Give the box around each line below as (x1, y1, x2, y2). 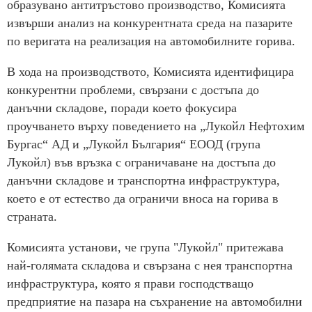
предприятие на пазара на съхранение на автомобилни (7, 295, 302, 309)
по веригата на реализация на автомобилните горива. (7, 34, 295, 49)
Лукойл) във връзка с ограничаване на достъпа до (7, 155, 276, 170)
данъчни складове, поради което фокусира (7, 101, 237, 116)
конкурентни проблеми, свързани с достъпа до (7, 83, 259, 97)
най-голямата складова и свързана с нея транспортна (7, 258, 292, 273)
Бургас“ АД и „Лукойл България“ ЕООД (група (7, 137, 260, 152)
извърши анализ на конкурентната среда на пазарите (7, 16, 292, 31)
